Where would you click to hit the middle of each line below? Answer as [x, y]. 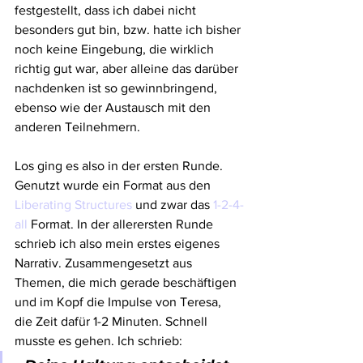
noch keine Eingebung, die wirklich [116, 49]
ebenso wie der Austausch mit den [114, 107]
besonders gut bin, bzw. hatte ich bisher [129, 30]
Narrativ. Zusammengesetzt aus [105, 263]
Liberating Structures [73, 205]
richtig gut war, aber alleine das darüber [128, 68]
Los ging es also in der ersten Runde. [120, 166]
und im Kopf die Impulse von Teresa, [120, 302]
